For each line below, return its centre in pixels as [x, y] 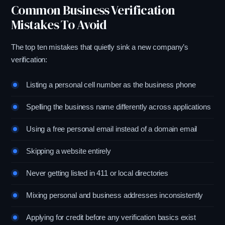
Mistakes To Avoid [59, 25]
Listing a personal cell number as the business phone [111, 85]
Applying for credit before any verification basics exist [111, 217]
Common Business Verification [93, 10]
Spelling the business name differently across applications [119, 107]
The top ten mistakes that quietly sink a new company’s [100, 47]
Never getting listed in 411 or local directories [97, 173]
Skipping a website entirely [69, 151]
